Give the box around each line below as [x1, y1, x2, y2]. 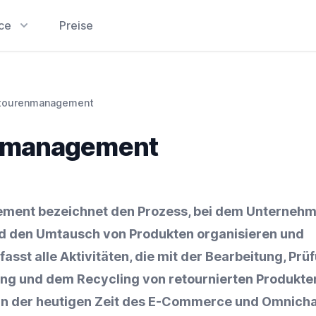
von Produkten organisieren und [100, 226, 304, 241]
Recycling [77, 272, 140, 286]
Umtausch [36, 226, 100, 241]
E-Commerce [148, 294, 232, 309]
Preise [59, 18, 94, 32]
